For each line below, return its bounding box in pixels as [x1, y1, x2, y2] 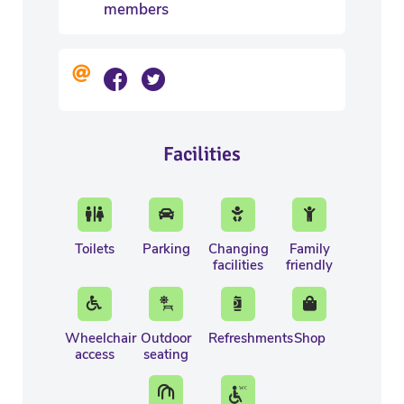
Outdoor [141, 328, 192, 347]
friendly [286, 256, 334, 274]
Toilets [74, 240, 115, 258]
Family [289, 240, 330, 258]
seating [143, 344, 189, 363]
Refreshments [208, 328, 293, 347]
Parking [142, 240, 190, 258]
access [74, 344, 115, 363]
